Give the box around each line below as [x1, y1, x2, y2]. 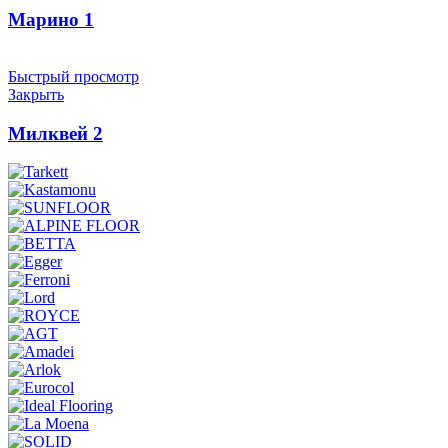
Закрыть [8, 85, 64, 103]
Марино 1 [8, 9, 94, 31]
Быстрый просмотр [8, 67, 139, 85]
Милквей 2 [8, 122, 103, 144]
